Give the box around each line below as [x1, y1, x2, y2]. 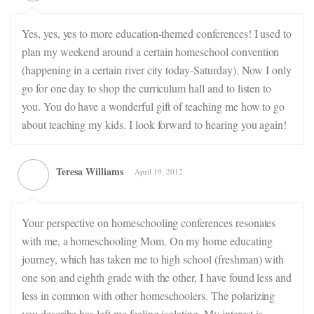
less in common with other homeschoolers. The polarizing [22, 288, 275, 303]
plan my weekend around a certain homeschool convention [22, 44, 280, 59]
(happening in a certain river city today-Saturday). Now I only [22, 62, 292, 77]
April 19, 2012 [135, 166, 183, 177]
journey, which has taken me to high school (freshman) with [22, 252, 285, 266]
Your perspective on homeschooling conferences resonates [22, 215, 276, 230]
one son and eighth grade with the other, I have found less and [22, 270, 292, 285]
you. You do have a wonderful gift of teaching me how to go [22, 99, 285, 114]
